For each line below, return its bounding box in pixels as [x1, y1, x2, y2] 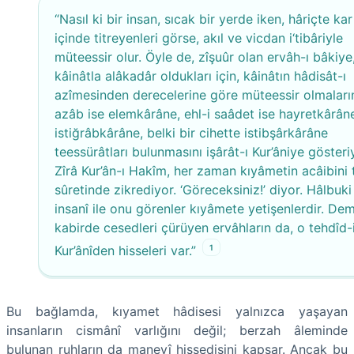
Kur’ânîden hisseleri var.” [55, 243, 196, 259]
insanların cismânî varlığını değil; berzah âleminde [6, 322, 348, 339]
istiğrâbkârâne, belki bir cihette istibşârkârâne [55, 124, 328, 141]
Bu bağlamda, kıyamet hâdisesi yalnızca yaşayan [6, 303, 348, 320]
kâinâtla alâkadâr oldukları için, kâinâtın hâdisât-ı [55, 67, 346, 84]
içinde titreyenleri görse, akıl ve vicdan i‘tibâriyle [55, 29, 343, 46]
